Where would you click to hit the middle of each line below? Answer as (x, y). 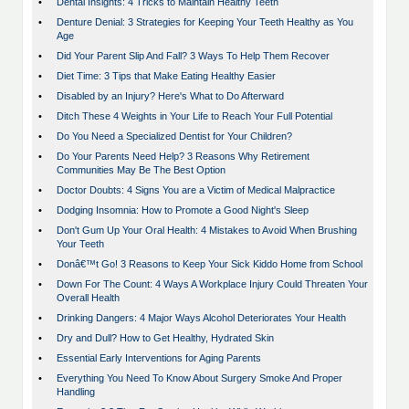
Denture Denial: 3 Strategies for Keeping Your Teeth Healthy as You (205, 22)
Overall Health (88, 298)
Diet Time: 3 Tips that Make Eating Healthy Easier (166, 76)
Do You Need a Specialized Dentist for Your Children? (174, 136)
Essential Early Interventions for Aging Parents (159, 358)
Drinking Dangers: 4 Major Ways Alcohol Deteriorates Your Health (201, 318)
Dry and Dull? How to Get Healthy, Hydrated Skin (165, 338)
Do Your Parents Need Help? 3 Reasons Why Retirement (183, 157)
